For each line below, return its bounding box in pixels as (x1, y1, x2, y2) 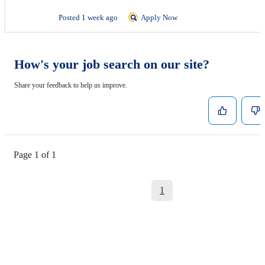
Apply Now (141, 13, 177, 22)
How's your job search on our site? (14, 57, 209, 72)
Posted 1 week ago (59, 13, 119, 22)
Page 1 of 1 (14, 150, 56, 160)
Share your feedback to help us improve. (14, 81, 127, 89)
